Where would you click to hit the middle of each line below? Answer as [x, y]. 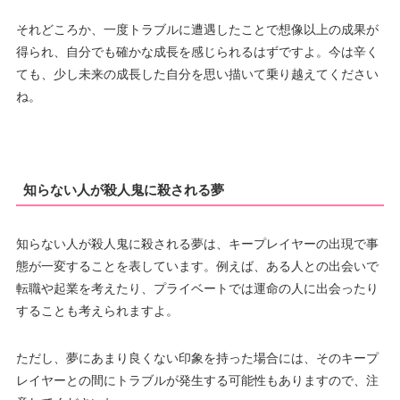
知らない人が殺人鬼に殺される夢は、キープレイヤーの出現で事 [197, 244]
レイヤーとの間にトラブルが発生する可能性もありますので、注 [197, 381]
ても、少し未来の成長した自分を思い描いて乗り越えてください [197, 75]
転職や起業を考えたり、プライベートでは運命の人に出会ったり [197, 289]
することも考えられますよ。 [97, 311]
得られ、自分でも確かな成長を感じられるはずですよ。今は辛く [197, 52]
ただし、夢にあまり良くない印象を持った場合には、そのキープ [197, 358]
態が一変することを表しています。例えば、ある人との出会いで [197, 267]
